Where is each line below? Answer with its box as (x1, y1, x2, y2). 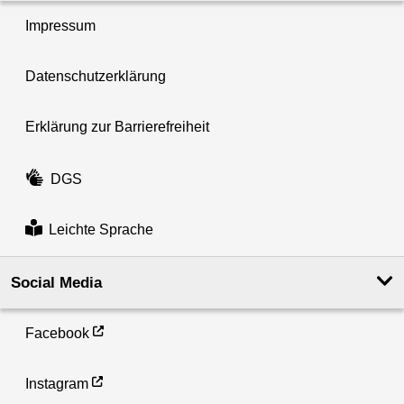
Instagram (25, 375, 88, 391)
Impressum (25, 18, 96, 34)
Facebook (25, 325, 89, 341)
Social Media (11, 273, 102, 291)
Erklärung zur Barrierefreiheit (25, 119, 209, 135)
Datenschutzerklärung (25, 69, 166, 85)
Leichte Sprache (48, 222, 153, 238)
